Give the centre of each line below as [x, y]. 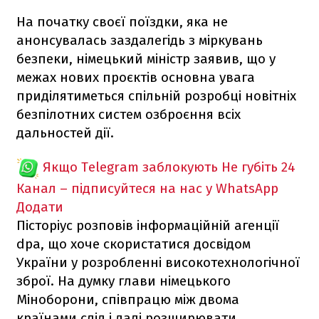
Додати [40, 206]
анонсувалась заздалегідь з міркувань [140, 40]
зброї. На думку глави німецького [124, 281]
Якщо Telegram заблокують [130, 167]
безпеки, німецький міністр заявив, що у [146, 58]
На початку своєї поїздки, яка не [122, 21]
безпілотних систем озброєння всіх [129, 114]
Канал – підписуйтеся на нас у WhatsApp [147, 188]
